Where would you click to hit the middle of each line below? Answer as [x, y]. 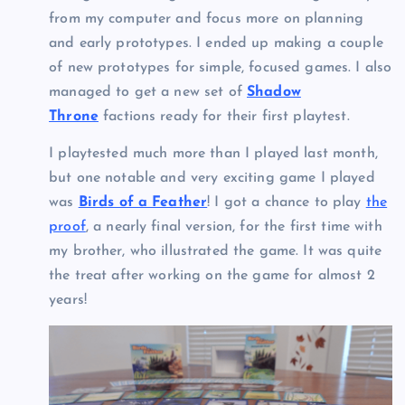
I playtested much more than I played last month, [213, 153]
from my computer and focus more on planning [207, 19]
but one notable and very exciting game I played [212, 178]
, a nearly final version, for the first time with [234, 226]
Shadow [274, 92]
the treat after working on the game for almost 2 [212, 275]
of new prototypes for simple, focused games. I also [221, 67]
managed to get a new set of [148, 92]
